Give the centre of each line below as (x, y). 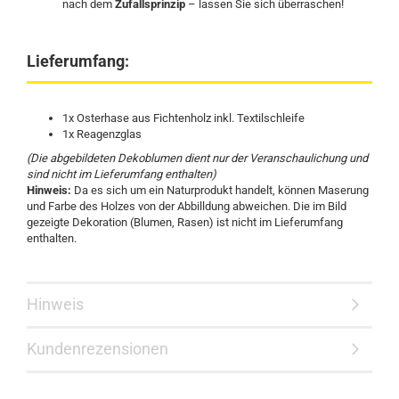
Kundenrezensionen (98, 349)
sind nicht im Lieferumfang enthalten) (122, 174)
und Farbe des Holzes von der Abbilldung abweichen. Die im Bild (187, 206)
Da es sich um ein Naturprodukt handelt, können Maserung (220, 190)
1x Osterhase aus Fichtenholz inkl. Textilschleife (183, 118)
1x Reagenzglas (102, 134)
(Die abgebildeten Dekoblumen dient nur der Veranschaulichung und (197, 158)
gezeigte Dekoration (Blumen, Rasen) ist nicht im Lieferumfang (185, 222)
